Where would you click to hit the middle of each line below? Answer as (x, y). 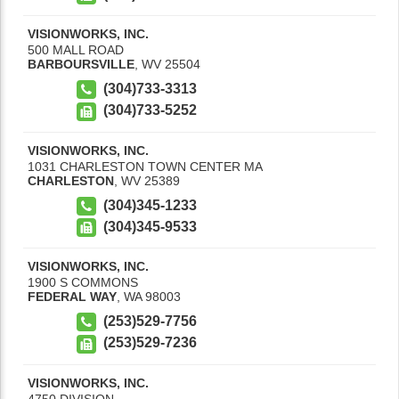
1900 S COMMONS (83, 283)
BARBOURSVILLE (81, 65)
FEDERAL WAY (72, 297)
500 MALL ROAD (76, 50)
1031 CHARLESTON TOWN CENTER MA (145, 166)
